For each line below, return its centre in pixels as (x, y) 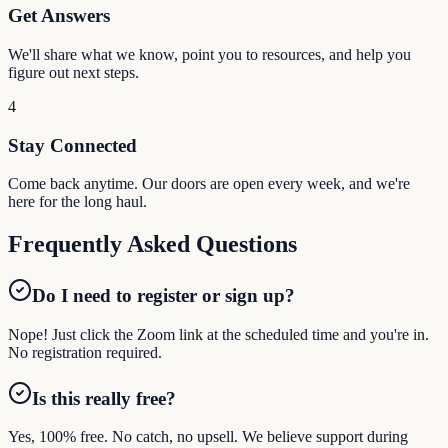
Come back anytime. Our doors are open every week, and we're (209, 184)
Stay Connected (72, 145)
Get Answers (59, 16)
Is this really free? (104, 398)
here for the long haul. (77, 202)
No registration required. (85, 352)
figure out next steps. (73, 72)
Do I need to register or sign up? (163, 296)
